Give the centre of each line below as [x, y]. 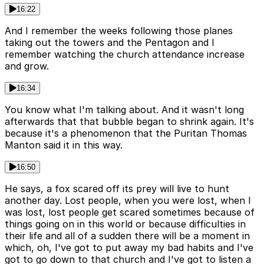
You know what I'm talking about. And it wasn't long [124, 110]
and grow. [27, 66]
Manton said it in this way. [64, 145]
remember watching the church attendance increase [125, 55]
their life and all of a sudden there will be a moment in [127, 236]
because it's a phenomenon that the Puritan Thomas [126, 133]
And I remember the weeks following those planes [119, 31]
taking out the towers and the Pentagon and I [110, 43]
